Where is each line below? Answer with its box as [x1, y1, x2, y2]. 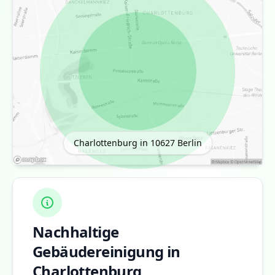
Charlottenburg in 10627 [73, 136, 175, 149]
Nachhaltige [33, 221, 119, 242]
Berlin [174, 136, 202, 149]
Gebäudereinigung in [33, 241, 180, 261]
